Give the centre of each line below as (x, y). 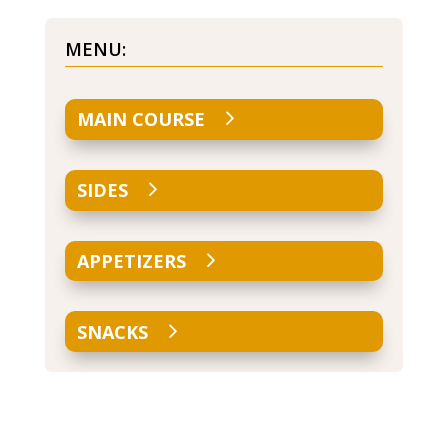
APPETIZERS (132, 260)
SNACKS (113, 331)
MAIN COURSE (141, 119)
